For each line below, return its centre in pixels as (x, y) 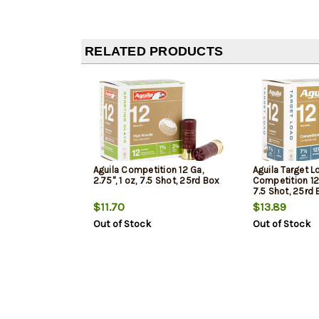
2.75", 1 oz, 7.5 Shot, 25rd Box (156, 181)
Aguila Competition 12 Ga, (148, 170)
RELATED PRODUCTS (154, 52)
